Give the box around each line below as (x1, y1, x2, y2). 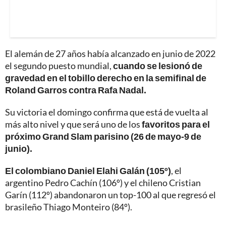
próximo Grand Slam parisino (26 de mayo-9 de (5, 131, 201, 142)
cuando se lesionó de (113, 60, 202, 72)
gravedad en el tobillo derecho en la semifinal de (5, 72, 206, 84)
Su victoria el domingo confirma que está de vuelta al (5, 106, 208, 118)
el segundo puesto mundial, (5, 60, 113, 72)
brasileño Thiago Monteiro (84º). (5, 201, 132, 213)
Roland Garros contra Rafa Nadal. (5, 84, 146, 96)
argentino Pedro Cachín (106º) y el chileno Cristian (5, 177, 201, 189)
